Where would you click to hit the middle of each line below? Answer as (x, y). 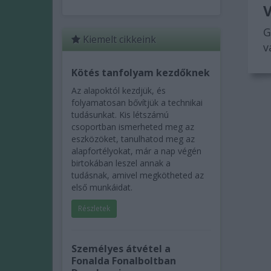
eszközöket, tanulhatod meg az (133, 139)
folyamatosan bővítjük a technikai (137, 103)
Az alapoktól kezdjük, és (119, 90)
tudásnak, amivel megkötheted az (138, 175)
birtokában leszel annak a (121, 163)
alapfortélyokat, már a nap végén (136, 151)
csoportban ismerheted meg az (133, 127)
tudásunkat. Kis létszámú (120, 115)
